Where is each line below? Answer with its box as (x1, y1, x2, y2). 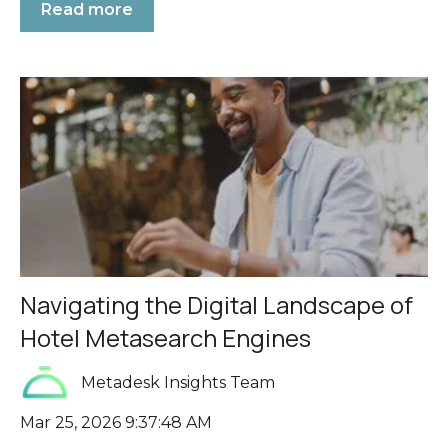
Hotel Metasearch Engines (20, 321, 311, 355)
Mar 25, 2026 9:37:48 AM (20, 412, 212, 432)
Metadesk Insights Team (81, 373, 276, 392)
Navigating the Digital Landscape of (20, 288, 413, 322)
